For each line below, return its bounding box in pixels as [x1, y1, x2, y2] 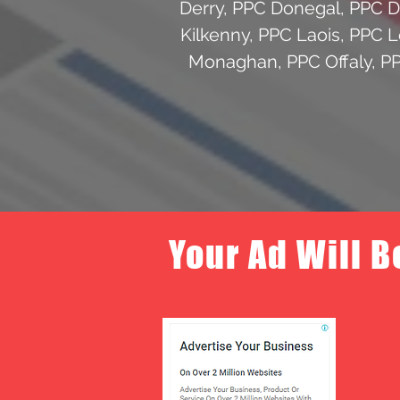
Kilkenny [179, 23, 249, 46]
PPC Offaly [286, 50, 371, 72]
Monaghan [187, 50, 278, 72]
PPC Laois [257, 23, 340, 46]
